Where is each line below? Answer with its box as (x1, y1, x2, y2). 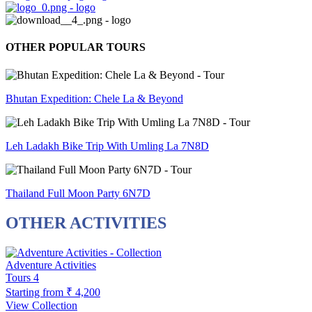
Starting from (6, 286, 63, 298)
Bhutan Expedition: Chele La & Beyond (6, 92, 183, 104)
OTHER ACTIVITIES (6, 213, 166, 232)
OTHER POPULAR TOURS (6, 41, 146, 54)
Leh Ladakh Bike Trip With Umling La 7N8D (6, 139, 209, 152)
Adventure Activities (6, 258, 96, 271)
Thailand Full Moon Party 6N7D (6, 187, 150, 199)
